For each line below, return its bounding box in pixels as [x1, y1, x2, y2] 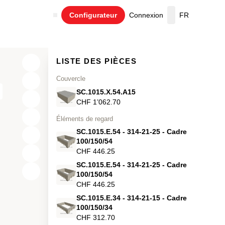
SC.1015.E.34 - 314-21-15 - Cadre [76, 194, 187, 202]
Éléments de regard [56, 115, 113, 123]
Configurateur [69, 11, 117, 19]
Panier [170, 15, 191, 24]
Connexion [129, 11, 163, 19]
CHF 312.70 [76, 213, 115, 221]
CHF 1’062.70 [76, 97, 121, 106]
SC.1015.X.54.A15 [76, 87, 136, 96]
